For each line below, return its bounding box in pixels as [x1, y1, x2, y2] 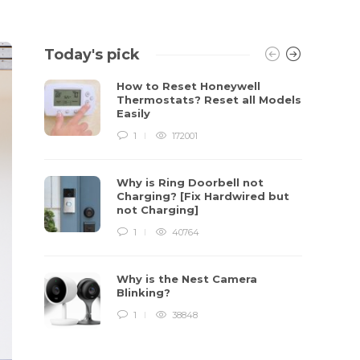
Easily [117, 107, 154, 120]
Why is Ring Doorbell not [117, 176, 264, 189]
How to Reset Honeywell [117, 80, 261, 92]
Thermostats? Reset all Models [117, 93, 302, 106]
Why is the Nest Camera [117, 272, 258, 285]
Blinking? [117, 286, 174, 299]
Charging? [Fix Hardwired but [117, 190, 290, 202]
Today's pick [44, 46, 141, 63]
